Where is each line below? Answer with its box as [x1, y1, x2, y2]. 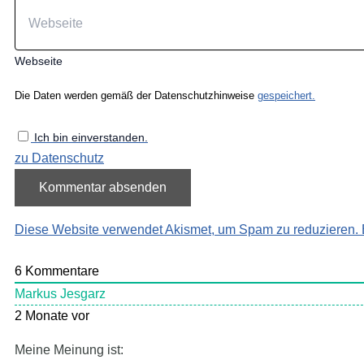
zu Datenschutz [15, 150, 104, 165]
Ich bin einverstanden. [34, 130, 148, 144]
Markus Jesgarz [15, 287, 106, 301]
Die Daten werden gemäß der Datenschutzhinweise [15, 89, 258, 102]
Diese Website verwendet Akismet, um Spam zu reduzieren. [15, 222, 362, 236]
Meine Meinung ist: [15, 343, 123, 357]
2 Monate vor [15, 309, 89, 323]
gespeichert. [258, 89, 315, 102]
